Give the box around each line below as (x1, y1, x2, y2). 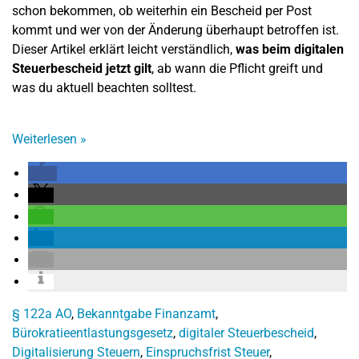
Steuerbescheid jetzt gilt (12, 61, 151, 76)
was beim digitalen (236, 42, 344, 57)
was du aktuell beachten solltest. (12, 80, 196, 95)
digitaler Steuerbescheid (179, 325, 314, 341)
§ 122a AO (12, 306, 71, 321)
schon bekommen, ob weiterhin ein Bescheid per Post (12, 3, 312, 18)
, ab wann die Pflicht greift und (151, 61, 323, 76)
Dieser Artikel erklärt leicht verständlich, (12, 42, 236, 57)
